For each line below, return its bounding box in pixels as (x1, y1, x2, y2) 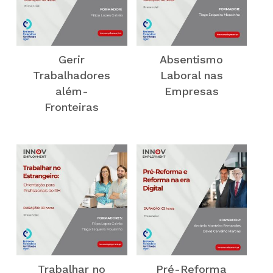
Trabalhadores (33, 68, 111, 82)
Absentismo (160, 52, 224, 66)
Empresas (164, 84, 219, 97)
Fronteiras (44, 100, 99, 113)
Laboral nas (160, 68, 223, 82)
